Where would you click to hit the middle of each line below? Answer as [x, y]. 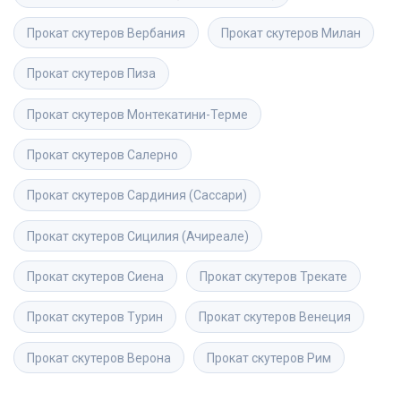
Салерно [153, 155]
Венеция [325, 317]
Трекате [324, 276]
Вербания [156, 34]
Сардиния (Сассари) [187, 196]
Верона [149, 358]
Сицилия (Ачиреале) [188, 236]
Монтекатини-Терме [188, 114]
